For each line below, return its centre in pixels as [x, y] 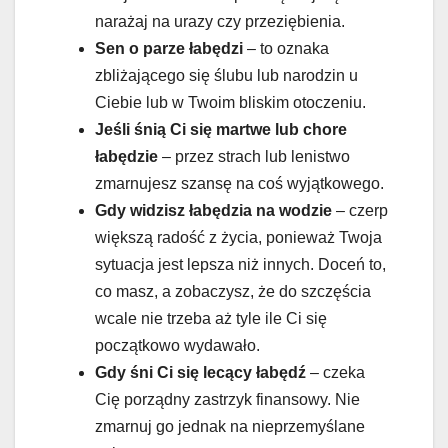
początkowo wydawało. [177, 346]
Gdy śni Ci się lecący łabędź [200, 373]
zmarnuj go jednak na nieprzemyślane [230, 427]
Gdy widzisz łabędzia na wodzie [213, 211]
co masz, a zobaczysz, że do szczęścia [233, 292]
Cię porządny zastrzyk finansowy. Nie [227, 400]
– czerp [360, 211]
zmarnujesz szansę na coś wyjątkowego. [239, 184]
